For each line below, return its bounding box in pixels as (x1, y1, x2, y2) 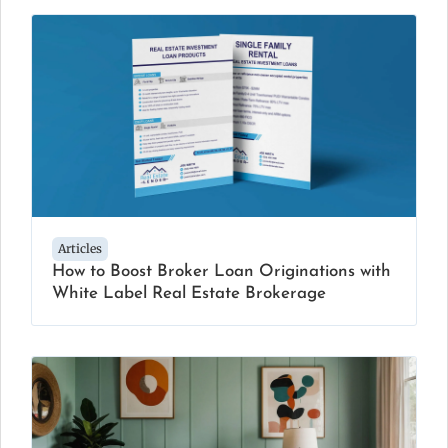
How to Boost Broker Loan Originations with (52, 262, 391, 280)
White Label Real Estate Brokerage (52, 284, 326, 302)
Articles (58, 240, 102, 256)
